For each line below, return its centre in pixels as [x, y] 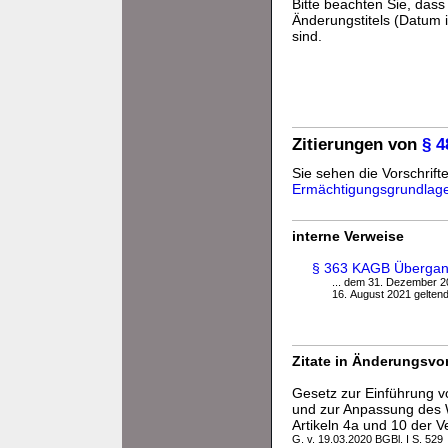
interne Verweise [348, 236]
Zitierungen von [357, 145]
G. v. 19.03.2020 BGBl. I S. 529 [367, 439]
